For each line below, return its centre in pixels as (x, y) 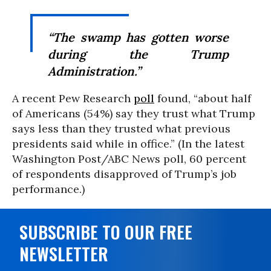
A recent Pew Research (73, 98)
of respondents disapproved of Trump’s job (124, 174)
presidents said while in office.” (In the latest (128, 144)
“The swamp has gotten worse (138, 37)
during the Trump (138, 54)
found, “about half (203, 98)
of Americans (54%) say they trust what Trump (134, 113)
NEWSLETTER (64, 254)
